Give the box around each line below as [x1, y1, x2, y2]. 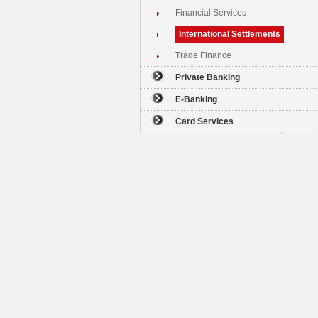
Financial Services [175, 8, 246, 18]
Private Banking [175, 72, 240, 82]
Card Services [175, 116, 234, 126]
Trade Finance [175, 50, 231, 60]
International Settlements [179, 29, 280, 39]
